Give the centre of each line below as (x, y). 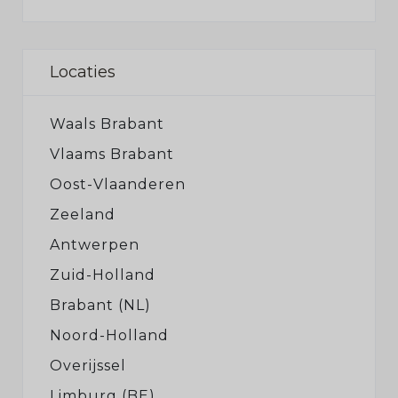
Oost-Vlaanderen (118, 184)
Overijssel (88, 366)
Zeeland (83, 215)
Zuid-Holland (103, 275)
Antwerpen (95, 245)
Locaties (83, 72)
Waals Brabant (107, 124)
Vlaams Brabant (112, 154)
